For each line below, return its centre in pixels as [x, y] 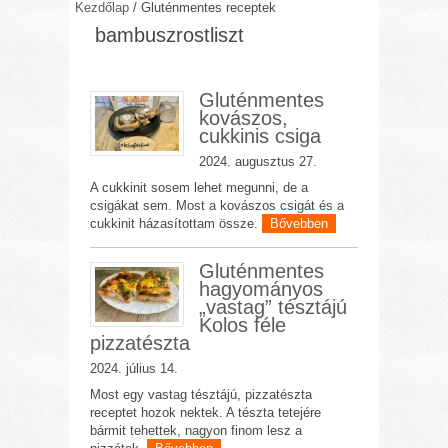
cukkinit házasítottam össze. [176, 223]
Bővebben [299, 223]
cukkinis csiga [259, 136]
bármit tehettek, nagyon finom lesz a [196, 430]
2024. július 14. [134, 368]
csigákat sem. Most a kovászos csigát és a [217, 205]
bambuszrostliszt [170, 35]
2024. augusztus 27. [257, 161]
